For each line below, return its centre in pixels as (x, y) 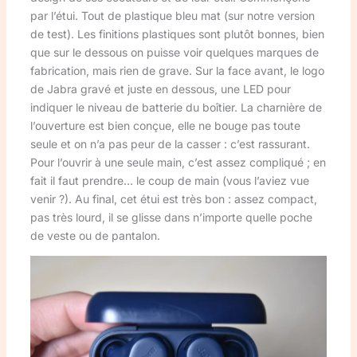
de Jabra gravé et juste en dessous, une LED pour (160, 89)
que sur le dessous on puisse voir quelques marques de (174, 53)
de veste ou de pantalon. (95, 236)
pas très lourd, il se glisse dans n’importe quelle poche (171, 218)
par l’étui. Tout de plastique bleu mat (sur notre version (172, 16)
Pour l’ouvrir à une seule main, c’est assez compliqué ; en (178, 163)
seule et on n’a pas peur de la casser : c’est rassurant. (170, 144)
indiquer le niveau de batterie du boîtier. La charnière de (176, 108)
